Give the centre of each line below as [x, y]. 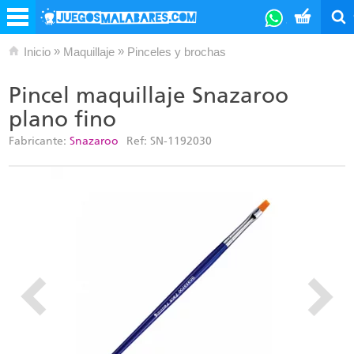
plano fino [62, 119]
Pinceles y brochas [177, 52]
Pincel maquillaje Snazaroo [149, 95]
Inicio [37, 52]
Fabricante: [39, 141]
